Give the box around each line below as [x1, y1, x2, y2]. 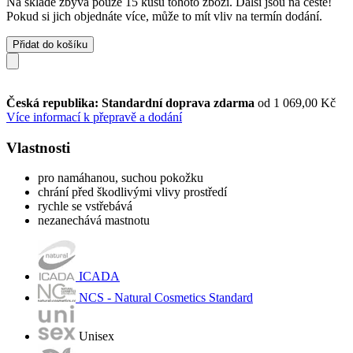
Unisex [79, 329, 114, 344]
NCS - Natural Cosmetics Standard [79, 291, 253, 305]
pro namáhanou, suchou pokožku [38, 171, 203, 185]
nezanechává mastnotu [38, 214, 150, 228]
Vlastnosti [6, 139, 70, 156]
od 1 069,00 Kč [258, 95, 336, 110]
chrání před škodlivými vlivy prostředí [38, 185, 227, 199]
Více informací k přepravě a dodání [6, 110, 182, 124]
